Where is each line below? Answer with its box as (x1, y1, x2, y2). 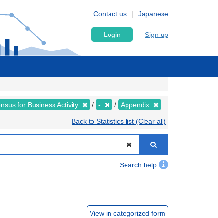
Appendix (121, 101, 151, 109)
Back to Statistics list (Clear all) (72, 117, 166, 125)
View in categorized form (90, 209, 165, 217)
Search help (120, 161, 159, 169)
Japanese (138, 10, 168, 18)
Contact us (93, 10, 127, 18)
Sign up (145, 31, 168, 38)
